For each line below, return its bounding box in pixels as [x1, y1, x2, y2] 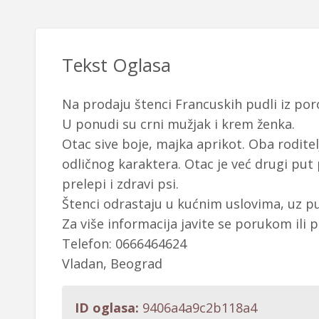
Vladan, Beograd [61, 254, 162, 272]
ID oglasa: [74, 298, 139, 316]
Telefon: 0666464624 [61, 234, 187, 252]
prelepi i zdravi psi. [61, 174, 179, 192]
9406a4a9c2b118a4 [138, 298, 257, 316]
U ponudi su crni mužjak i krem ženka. [61, 115, 295, 132]
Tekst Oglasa [61, 53, 171, 78]
